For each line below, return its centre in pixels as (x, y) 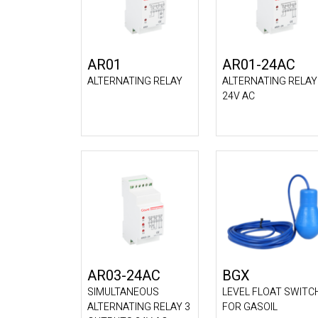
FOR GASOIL (250, 307)
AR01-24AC (259, 65)
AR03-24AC (124, 276)
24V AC (238, 96)
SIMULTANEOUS (123, 292)
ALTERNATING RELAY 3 (139, 307)
